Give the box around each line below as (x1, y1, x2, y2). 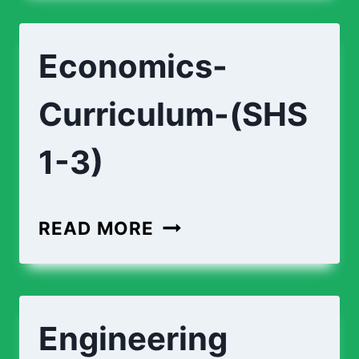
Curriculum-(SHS (38, 95, 308, 134)
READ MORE (38, 217, 155, 239)
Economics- (38, 46, 228, 86)
